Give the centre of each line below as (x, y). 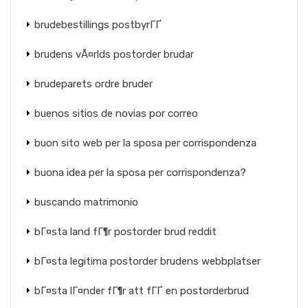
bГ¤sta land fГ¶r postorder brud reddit (125, 232)
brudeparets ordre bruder (93, 84)
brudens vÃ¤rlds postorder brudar (114, 54)
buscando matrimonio (86, 202)
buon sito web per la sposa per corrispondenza (145, 143)
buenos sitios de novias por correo (116, 113)
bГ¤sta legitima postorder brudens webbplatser (147, 261)
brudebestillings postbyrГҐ (98, 25)
